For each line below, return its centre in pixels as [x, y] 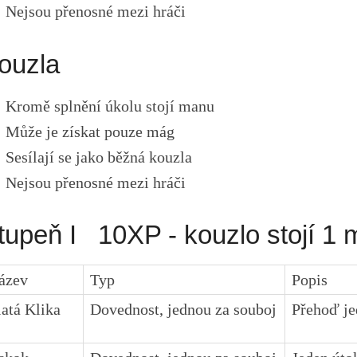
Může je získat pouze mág [90, 131]
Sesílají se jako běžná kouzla [99, 157]
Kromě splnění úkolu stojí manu [110, 106]
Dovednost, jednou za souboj [184, 309]
